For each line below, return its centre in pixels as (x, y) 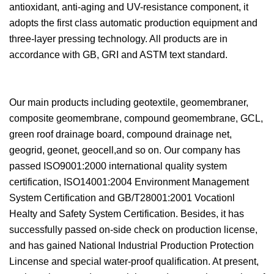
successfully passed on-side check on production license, (133, 230)
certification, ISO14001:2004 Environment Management (129, 182)
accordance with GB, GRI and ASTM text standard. (118, 55)
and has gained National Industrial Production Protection (131, 246)
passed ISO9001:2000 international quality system (118, 166)
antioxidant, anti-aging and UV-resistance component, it (129, 7)
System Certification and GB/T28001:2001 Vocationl (122, 198)
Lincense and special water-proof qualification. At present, (134, 261)
